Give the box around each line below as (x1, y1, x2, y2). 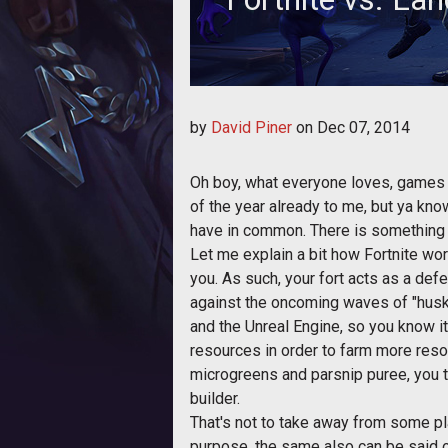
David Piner (211, 118, 292, 137)
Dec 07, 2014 (317, 118, 410, 137)
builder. (190, 389, 240, 408)
